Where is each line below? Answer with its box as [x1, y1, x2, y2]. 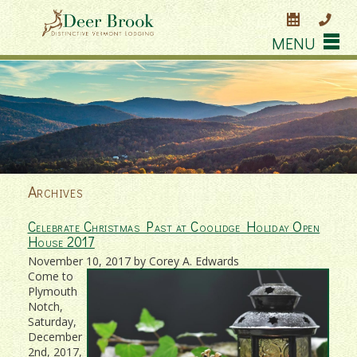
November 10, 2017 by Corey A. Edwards [27, 253, 239, 269]
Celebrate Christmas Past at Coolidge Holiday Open [27, 217, 320, 236]
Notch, [27, 298, 63, 314]
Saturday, [27, 313, 76, 329]
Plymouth [27, 283, 77, 299]
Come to [27, 268, 73, 284]
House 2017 [27, 232, 95, 251]
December [27, 328, 82, 344]
